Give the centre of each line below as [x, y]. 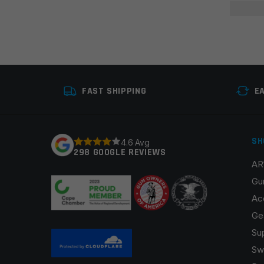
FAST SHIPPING [114, 91]
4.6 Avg [135, 142]
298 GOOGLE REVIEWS [120, 153]
